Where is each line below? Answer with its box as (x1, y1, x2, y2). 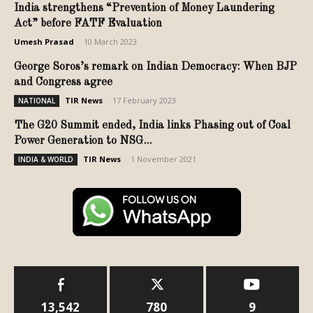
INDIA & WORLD (18, 154, 73, 164)
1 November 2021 (131, 153, 196, 164)
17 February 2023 (112, 94, 176, 105)
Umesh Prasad (14, 36, 74, 47)
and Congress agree (14, 76, 118, 88)
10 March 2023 (84, 36, 137, 47)
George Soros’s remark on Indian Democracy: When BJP (14, 61, 297, 73)
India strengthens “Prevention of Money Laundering (14, 2, 275, 14)
